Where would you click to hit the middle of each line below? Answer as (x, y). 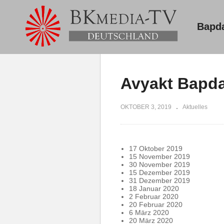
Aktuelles (195, 107)
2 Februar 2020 (154, 196)
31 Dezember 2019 (159, 180)
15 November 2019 (159, 156)
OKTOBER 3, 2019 (146, 107)
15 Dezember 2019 (159, 172)
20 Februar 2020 (156, 204)
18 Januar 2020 (154, 188)
